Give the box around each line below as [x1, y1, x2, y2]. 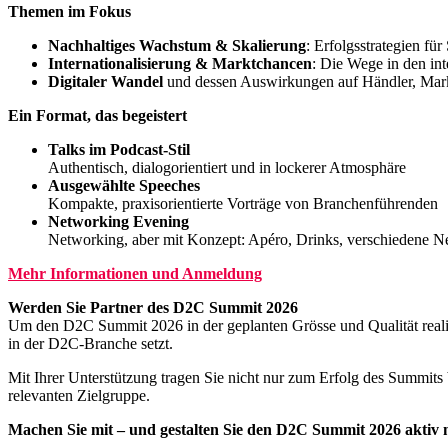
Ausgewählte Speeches [48, 177, 200, 195]
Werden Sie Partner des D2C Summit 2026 [8, 299, 298, 317]
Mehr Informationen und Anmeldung [8, 265, 262, 283]
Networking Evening [48, 213, 189, 231]
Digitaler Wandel [48, 73, 167, 91]
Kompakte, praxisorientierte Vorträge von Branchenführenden [48, 195, 438, 213]
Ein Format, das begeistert [8, 107, 187, 125]
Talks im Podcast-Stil [48, 141, 190, 159]
